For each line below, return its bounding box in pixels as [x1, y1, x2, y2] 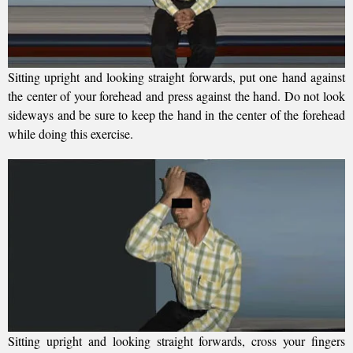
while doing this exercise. [8, 125, 133, 143]
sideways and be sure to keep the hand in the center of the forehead [8, 106, 345, 124]
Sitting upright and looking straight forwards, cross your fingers [8, 333, 345, 350]
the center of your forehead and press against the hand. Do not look [8, 87, 345, 105]
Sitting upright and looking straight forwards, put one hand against [8, 69, 345, 86]
